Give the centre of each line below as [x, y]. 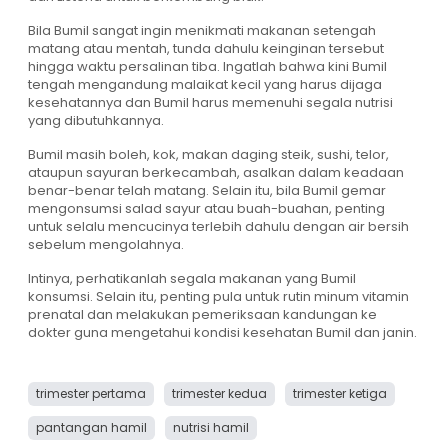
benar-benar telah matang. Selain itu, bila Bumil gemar [207, 190]
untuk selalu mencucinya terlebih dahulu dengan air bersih [218, 226]
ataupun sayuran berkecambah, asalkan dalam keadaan [216, 172]
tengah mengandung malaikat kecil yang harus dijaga [205, 84]
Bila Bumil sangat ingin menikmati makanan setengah [202, 30]
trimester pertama [91, 393]
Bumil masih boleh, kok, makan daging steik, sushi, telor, [208, 154]
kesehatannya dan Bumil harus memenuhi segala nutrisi [210, 102]
